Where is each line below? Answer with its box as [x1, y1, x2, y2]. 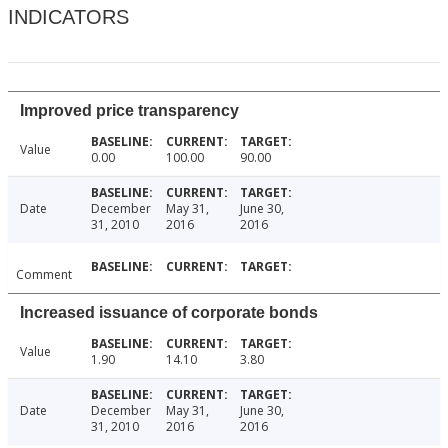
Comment [16, 266, 72, 284]
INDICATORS [8, 6, 129, 29]
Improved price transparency [20, 102, 239, 120]
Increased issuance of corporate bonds [20, 304, 318, 322]
